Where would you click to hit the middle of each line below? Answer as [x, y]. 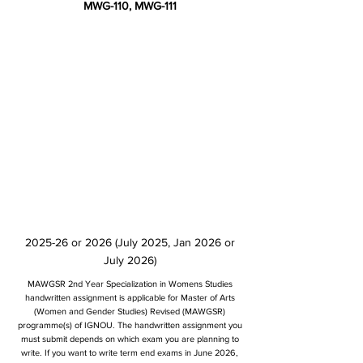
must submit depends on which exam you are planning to [130, 339]
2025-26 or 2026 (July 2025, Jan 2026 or [130, 242]
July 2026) [130, 260]
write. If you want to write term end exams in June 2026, [130, 352]
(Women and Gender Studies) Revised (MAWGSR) [130, 311]
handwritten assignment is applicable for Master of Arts [130, 297]
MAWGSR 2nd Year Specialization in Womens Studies [130, 284]
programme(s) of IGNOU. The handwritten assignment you [130, 325]
